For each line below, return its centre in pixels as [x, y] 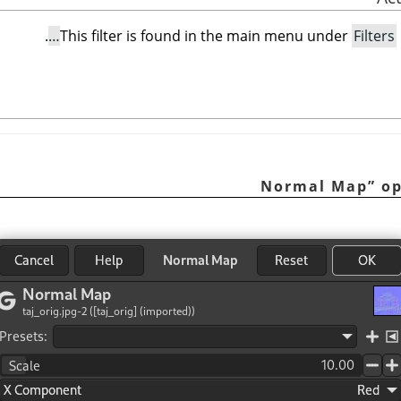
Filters [374, 36]
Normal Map [314, 186]
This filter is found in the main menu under [206, 36]
